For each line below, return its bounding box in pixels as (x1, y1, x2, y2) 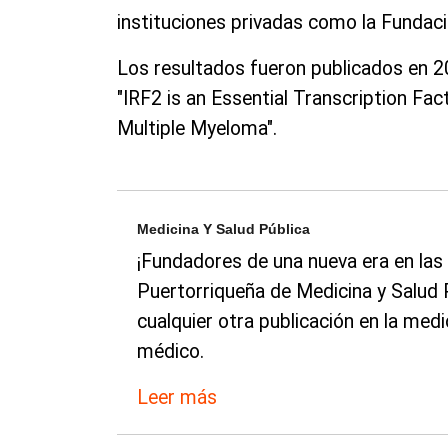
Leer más (137, 385, 217, 409)
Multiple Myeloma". (117, 116, 277, 140)
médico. (137, 339, 204, 363)
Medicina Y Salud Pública (137, 220, 310, 237)
